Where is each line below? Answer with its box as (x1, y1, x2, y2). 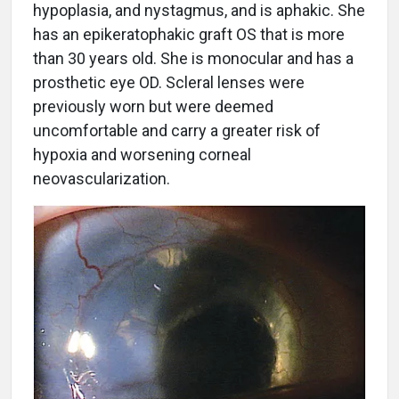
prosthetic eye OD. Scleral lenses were (33, 72, 305, 92)
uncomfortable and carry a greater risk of (33, 120, 321, 140)
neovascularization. (33, 168, 170, 188)
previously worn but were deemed (33, 96, 273, 116)
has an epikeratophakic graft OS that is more (33, 24, 345, 44)
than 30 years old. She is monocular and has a (33, 48, 354, 68)
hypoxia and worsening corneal (33, 144, 251, 164)
